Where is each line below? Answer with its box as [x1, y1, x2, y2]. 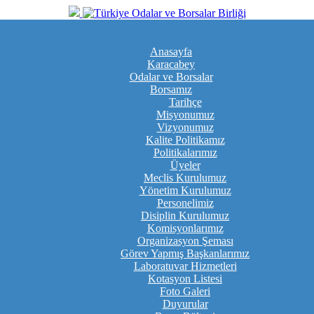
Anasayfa [150, 46, 192, 57]
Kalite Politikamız [145, 134, 225, 146]
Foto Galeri [160, 285, 210, 297]
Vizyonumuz [156, 121, 214, 133]
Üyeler [170, 159, 200, 171]
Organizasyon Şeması [137, 235, 233, 247]
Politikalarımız [153, 146, 217, 158]
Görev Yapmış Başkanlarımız [121, 247, 250, 259]
